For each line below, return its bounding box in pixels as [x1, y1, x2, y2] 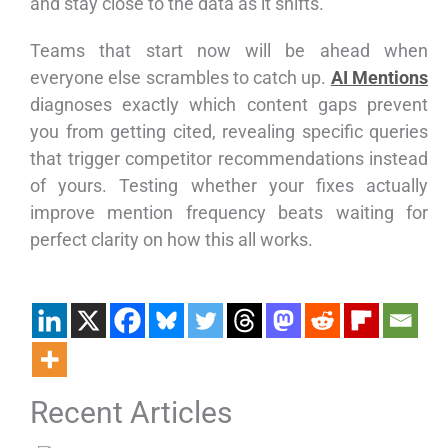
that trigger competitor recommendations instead [30, 148, 428, 170]
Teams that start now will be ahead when [30, 40, 428, 62]
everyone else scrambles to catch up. [30, 67, 331, 89]
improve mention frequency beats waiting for [30, 202, 428, 224]
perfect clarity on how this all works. [30, 229, 313, 251]
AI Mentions [330, 67, 429, 89]
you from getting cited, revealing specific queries [30, 121, 428, 143]
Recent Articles [30, 395, 232, 431]
